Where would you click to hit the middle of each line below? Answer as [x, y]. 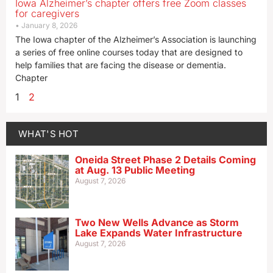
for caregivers [47, 13]
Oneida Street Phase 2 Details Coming [165, 160]
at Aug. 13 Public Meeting [135, 170]
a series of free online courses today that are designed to [129, 52]
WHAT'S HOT [48, 134]
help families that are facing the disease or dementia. [121, 65]
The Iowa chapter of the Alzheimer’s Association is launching [136, 39]
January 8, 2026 [49, 25]
